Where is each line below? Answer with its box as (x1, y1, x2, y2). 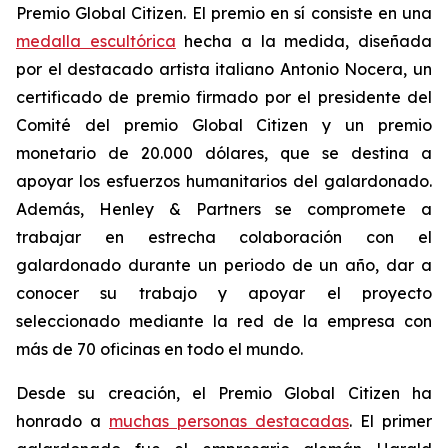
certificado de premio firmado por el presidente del (16, 87, 432, 107)
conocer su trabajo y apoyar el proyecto (16, 283, 432, 303)
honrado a (16, 411, 109, 431)
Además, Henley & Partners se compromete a (16, 199, 432, 219)
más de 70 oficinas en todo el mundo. (16, 339, 303, 359)
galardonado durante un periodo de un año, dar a (16, 255, 432, 275)
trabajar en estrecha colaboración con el (16, 227, 432, 247)
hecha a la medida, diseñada (175, 31, 433, 51)
